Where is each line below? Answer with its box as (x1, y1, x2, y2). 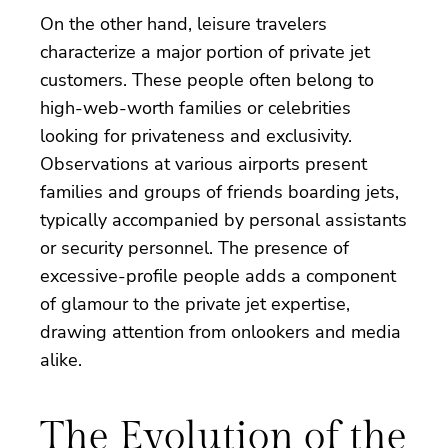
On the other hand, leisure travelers (40, 11, 327, 36)
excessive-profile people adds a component (40, 263, 396, 288)
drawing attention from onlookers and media (40, 319, 401, 344)
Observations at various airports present (40, 151, 367, 176)
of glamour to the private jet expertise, (40, 291, 350, 316)
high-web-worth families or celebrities (40, 95, 351, 120)
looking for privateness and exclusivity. (40, 123, 352, 148)
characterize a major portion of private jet (40, 39, 370, 64)
